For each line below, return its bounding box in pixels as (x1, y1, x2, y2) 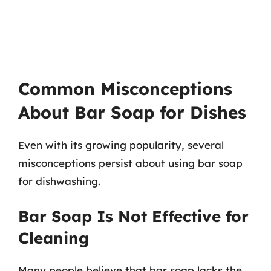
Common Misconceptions (18, 77, 232, 99)
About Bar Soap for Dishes (18, 101, 246, 123)
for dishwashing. (18, 174, 100, 188)
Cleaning (18, 228, 89, 248)
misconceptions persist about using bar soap (18, 156, 243, 169)
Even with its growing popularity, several (18, 138, 224, 151)
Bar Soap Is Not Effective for (18, 206, 249, 226)
